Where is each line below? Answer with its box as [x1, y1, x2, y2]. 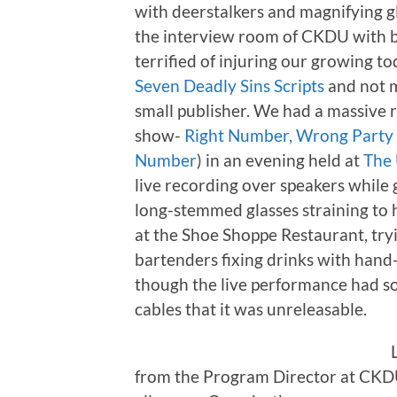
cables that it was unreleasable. [135, 298, 367, 319]
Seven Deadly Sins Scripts [135, 74, 324, 96]
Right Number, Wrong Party [184, 124, 393, 145]
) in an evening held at [197, 149, 363, 170]
